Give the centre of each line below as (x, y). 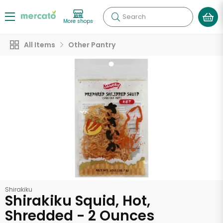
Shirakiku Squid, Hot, (78, 201)
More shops (78, 21)
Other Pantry (92, 45)
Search (134, 17)
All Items (40, 45)
